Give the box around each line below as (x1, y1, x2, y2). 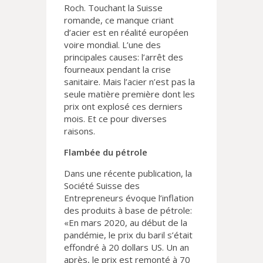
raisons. (64, 125, 95, 137)
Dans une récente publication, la (64, 167, 192, 180)
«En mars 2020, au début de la (64, 217, 187, 229)
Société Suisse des (64, 180, 140, 192)
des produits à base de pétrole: (64, 204, 192, 217)
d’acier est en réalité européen (64, 26, 188, 39)
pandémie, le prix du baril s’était (64, 229, 193, 241)
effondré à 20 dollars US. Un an (64, 241, 189, 254)
